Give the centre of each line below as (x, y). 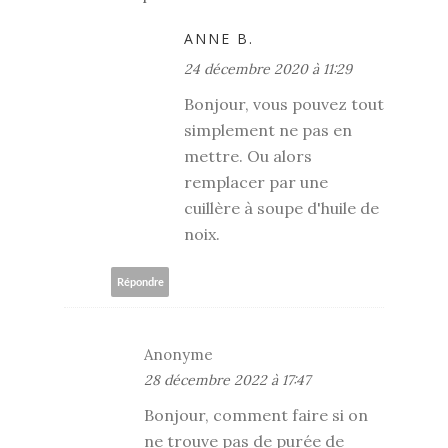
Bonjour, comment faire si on (256, 415)
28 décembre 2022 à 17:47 (227, 380)
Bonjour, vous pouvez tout (284, 104)
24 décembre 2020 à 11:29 (268, 69)
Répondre (140, 282)
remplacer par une (256, 182)
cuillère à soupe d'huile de (281, 208)
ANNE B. (219, 39)
